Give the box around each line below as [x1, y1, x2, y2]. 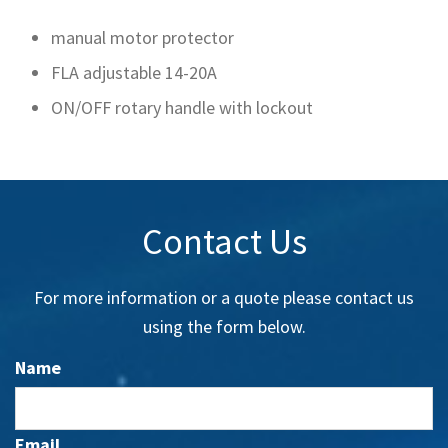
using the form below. [142, 315, 306, 338]
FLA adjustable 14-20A [51, 61, 217, 84]
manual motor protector [51, 26, 234, 49]
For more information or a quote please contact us [34, 286, 414, 309]
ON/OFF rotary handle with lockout [51, 96, 313, 119]
